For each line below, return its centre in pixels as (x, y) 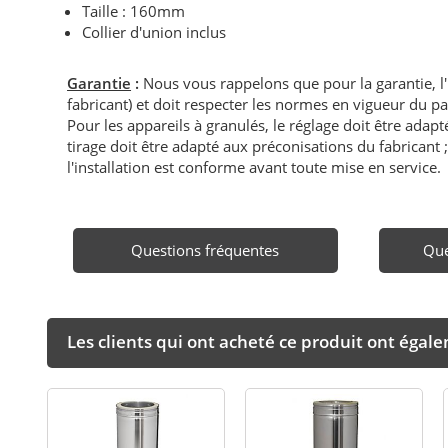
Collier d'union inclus (154, 31)
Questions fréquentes (205, 249)
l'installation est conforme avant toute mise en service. (254, 166)
